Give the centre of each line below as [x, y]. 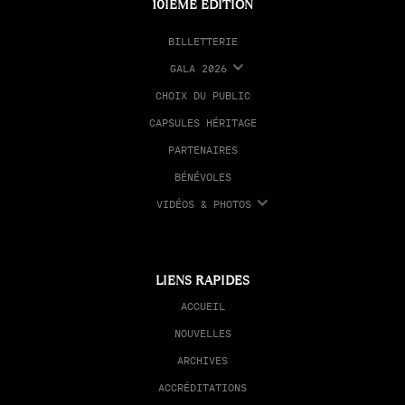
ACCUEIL [202, 306]
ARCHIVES [202, 361]
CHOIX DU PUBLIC [202, 96]
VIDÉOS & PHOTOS [204, 204]
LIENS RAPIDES [202, 281]
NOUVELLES [202, 334]
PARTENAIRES [202, 150]
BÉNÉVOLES [202, 177]
